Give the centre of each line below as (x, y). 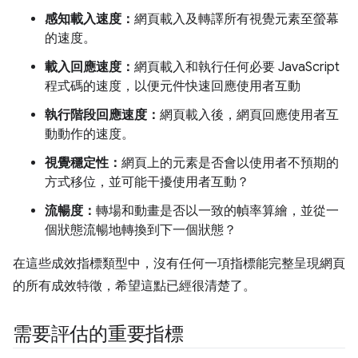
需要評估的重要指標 (98, 334)
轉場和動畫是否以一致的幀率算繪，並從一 (217, 211)
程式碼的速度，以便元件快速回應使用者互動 (173, 86)
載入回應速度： (89, 67)
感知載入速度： (89, 19)
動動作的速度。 (89, 134)
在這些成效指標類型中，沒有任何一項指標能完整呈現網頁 (179, 264)
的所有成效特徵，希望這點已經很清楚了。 (134, 286)
